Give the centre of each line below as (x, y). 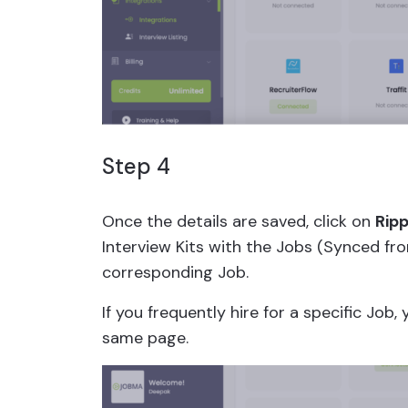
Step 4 (136, 167)
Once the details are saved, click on (239, 222)
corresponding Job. (175, 273)
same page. (145, 338)
